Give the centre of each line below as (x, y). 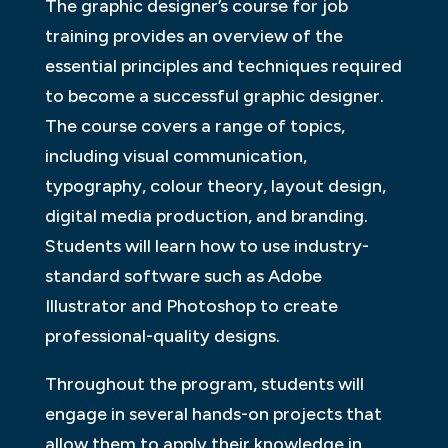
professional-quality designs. (162, 335)
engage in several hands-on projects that (213, 413)
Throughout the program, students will (204, 383)
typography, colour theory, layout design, (215, 185)
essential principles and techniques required (223, 65)
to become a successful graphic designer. (214, 95)
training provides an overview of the (193, 35)
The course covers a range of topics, (194, 125)
